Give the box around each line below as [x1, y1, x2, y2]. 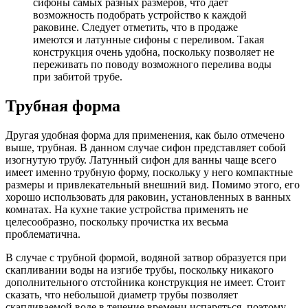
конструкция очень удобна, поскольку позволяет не [33, 46, 274, 58]
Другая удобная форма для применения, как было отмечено [5, 129, 285, 142]
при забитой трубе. [33, 71, 122, 83]
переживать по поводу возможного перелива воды [33, 58, 272, 71]
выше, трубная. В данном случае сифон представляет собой [5, 142, 286, 154]
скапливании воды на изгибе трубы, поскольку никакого [5, 264, 274, 276]
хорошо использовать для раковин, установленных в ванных [5, 191, 291, 203]
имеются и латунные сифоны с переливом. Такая [33, 34, 264, 46]
